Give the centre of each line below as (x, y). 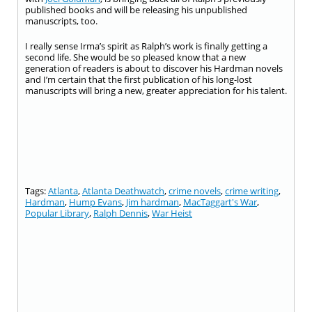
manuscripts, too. (61, 21)
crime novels (195, 191)
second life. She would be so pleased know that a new (135, 57)
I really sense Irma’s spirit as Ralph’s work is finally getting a (146, 46)
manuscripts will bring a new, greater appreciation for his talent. (156, 91)
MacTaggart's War (220, 202)
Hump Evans (95, 202)
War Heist (172, 213)
